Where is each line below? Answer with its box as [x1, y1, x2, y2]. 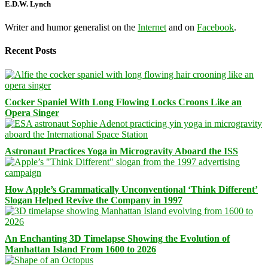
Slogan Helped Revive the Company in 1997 [5, 194, 182, 205]
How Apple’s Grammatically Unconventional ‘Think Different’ [5, 184, 258, 194]
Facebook [197, 22, 234, 33]
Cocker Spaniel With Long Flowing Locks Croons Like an [5, 96, 242, 107]
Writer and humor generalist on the [5, 22, 138, 33]
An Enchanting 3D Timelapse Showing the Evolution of [5, 233, 230, 243]
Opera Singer [5, 107, 59, 118]
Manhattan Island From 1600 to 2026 [5, 243, 156, 254]
